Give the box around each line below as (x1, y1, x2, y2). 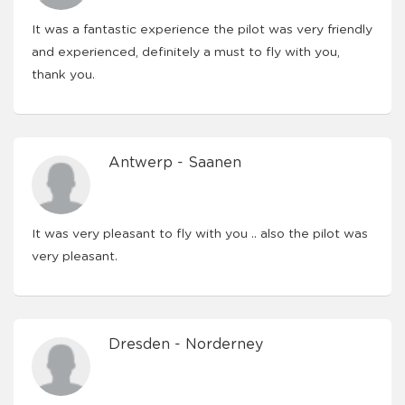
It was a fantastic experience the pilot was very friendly (32, 24, 372, 36)
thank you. (32, 69, 95, 81)
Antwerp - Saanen (108, 155, 241, 170)
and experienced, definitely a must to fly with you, (32, 46, 340, 59)
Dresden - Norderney (108, 337, 263, 352)
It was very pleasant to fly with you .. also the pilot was (32, 228, 368, 240)
